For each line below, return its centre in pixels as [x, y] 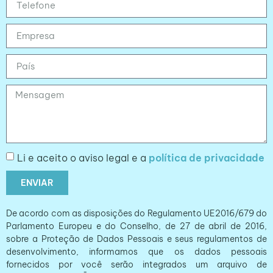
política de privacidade [207, 158]
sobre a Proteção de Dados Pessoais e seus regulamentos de [136, 239]
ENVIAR [37, 183]
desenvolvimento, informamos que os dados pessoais [136, 251]
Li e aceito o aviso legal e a [83, 158]
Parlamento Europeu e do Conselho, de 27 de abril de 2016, [136, 226]
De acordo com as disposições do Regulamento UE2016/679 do [136, 213]
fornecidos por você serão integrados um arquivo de [136, 264]
